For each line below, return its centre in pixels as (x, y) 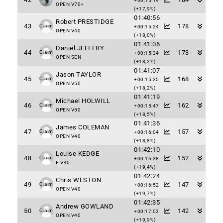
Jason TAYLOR (78, 74)
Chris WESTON (78, 180)
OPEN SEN (68, 57)
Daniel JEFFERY (80, 48)
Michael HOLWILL (83, 101)
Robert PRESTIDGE (85, 22)
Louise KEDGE (77, 154)
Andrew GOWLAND (85, 206)
